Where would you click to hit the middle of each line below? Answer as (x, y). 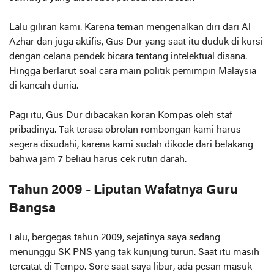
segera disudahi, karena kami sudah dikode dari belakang (131, 145)
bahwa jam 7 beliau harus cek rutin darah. (98, 160)
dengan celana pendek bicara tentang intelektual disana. (128, 57)
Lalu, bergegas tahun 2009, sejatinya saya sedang (115, 238)
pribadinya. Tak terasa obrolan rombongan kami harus (125, 130)
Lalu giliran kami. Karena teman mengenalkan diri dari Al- (132, 28)
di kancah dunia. (45, 86)
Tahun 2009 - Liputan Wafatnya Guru (124, 191)
